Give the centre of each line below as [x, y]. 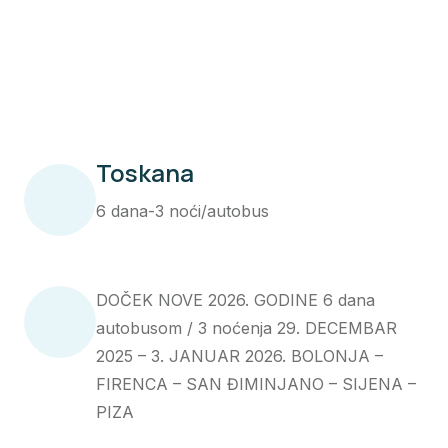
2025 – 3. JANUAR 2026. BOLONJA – [239, 356]
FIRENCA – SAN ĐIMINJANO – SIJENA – [256, 384]
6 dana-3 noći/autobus [182, 211]
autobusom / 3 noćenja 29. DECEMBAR [246, 328]
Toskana [145, 173]
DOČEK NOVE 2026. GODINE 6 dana [235, 300]
